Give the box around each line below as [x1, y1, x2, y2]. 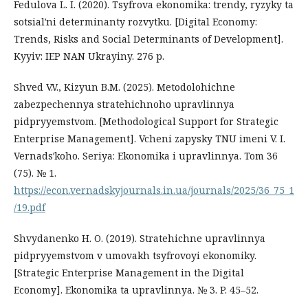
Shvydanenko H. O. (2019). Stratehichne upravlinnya [14, 231, 265, 245]
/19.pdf [14, 200, 45, 214]
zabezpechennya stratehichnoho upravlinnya [14, 97, 234, 111]
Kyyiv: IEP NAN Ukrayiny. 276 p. [14, 49, 164, 63]
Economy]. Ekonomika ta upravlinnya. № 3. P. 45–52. [14, 283, 258, 296]
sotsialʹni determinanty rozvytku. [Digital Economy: [14, 14, 257, 28]
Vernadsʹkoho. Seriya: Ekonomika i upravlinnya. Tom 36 [14, 148, 278, 162]
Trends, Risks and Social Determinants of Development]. [14, 32, 283, 45]
